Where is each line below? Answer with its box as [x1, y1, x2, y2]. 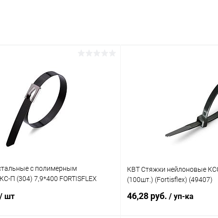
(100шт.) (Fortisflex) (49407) [127, 176, 213, 184]
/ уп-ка [169, 192, 194, 201]
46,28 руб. [127, 191, 169, 201]
